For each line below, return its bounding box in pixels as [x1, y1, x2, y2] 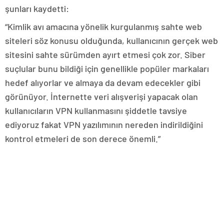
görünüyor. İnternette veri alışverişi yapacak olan [5, 90, 198, 102]
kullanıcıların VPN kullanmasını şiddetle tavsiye [5, 104, 187, 116]
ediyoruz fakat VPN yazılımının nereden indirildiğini [5, 118, 203, 130]
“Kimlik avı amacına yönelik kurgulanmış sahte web [5, 20, 202, 32]
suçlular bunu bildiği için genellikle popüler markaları [5, 62, 209, 74]
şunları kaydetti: [5, 2, 69, 14]
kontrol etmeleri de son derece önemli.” [5, 132, 160, 144]
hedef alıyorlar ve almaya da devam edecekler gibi [5, 76, 200, 88]
